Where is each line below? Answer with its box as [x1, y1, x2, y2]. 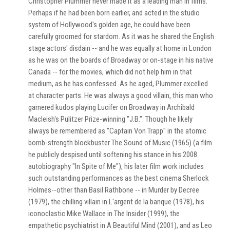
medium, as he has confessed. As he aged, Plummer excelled [28, 79, 208, 88]
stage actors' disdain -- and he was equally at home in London [28, 44, 212, 53]
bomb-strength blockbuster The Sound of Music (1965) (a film [28, 138, 212, 147]
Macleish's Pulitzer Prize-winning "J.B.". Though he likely [28, 114, 193, 124]
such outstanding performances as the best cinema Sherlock [28, 174, 209, 183]
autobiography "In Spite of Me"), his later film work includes [28, 162, 204, 171]
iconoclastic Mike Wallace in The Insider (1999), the [28, 209, 180, 218]
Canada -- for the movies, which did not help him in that [28, 67, 192, 76]
